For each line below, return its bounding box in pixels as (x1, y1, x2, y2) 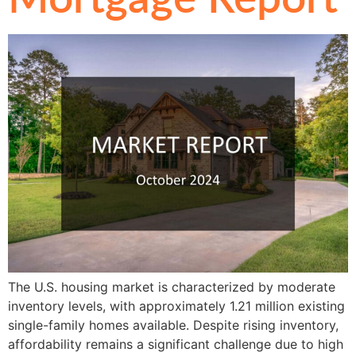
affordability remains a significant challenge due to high (8, 336, 343, 352)
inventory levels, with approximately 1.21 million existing (8, 298, 345, 314)
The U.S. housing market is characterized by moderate (8, 279, 335, 295)
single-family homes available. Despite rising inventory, (8, 317, 339, 333)
